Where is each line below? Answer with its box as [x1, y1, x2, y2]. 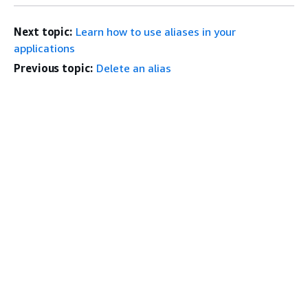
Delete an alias [96, 61, 171, 75]
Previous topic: [14, 61, 93, 75]
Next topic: [14, 25, 73, 38]
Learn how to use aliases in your [76, 25, 236, 38]
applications [14, 41, 75, 55]
